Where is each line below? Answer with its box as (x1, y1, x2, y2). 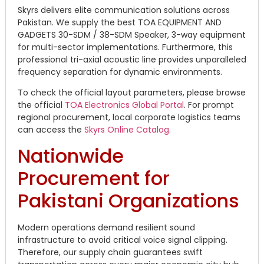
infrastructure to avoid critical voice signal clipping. (18, 233, 227, 246)
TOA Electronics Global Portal (65, 99, 184, 111)
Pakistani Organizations (18, 187, 239, 214)
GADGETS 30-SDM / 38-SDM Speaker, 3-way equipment (18, 28, 246, 41)
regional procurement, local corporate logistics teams (18, 111, 240, 124)
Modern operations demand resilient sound (18, 221, 195, 233)
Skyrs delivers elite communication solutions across (18, 4, 230, 16)
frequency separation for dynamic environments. (18, 65, 222, 78)
